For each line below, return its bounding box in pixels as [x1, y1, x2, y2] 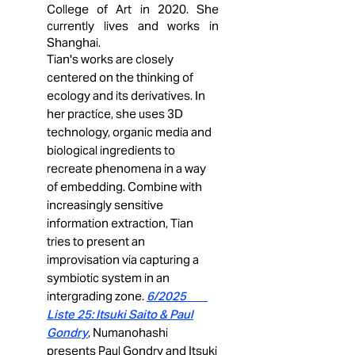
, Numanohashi [88, 325, 168, 340]
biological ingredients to [47, 143, 175, 158]
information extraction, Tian [47, 216, 193, 231]
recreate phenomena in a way [47, 161, 206, 176]
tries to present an [47, 234, 145, 249]
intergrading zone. [47, 288, 147, 303]
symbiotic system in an [47, 270, 170, 285]
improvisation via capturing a [47, 252, 199, 267]
